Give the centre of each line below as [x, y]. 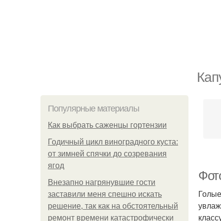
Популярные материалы [93, 109]
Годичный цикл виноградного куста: [113, 142]
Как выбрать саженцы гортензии [107, 125]
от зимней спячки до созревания [107, 154]
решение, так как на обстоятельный [113, 206]
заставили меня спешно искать [105, 194]
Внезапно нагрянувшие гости [102, 182]
